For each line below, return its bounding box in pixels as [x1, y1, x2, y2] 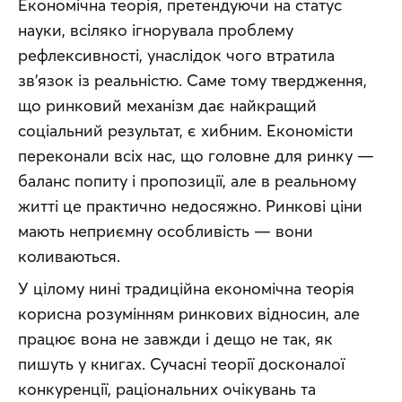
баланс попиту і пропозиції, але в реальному [18, 170, 356, 192]
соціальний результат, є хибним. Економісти [18, 120, 354, 142]
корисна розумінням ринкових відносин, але [18, 303, 360, 325]
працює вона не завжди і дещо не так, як [18, 328, 333, 350]
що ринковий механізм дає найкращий [18, 95, 317, 117]
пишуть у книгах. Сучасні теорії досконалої [18, 354, 345, 375]
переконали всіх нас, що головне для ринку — [18, 145, 374, 167]
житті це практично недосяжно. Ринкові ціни [18, 196, 363, 217]
